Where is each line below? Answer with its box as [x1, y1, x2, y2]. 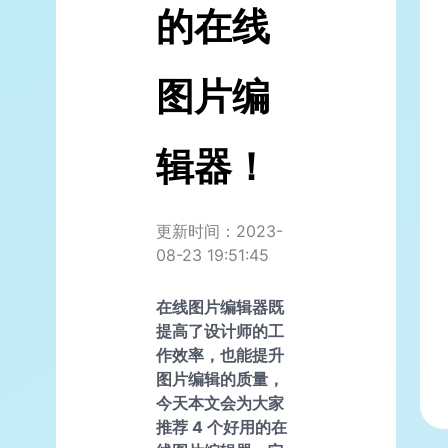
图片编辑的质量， [156, 368, 284, 389]
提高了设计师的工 [156, 320, 284, 341]
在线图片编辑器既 [156, 296, 284, 317]
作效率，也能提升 [156, 344, 284, 365]
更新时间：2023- [156, 220, 283, 241]
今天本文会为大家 [156, 392, 284, 413]
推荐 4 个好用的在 [156, 416, 287, 437]
